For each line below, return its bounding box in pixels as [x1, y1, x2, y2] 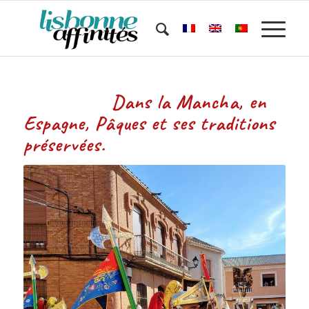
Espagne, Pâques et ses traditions [23, 110, 275, 136]
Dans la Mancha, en [23, 89, 266, 114]
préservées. [23, 132, 106, 157]
